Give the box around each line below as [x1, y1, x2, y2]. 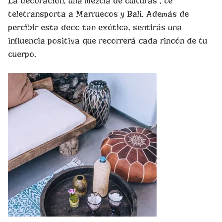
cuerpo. [8, 49, 36, 59]
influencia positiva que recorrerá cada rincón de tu [8, 35, 207, 46]
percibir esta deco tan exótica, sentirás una [8, 22, 182, 33]
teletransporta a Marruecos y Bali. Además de [8, 8, 189, 19]
